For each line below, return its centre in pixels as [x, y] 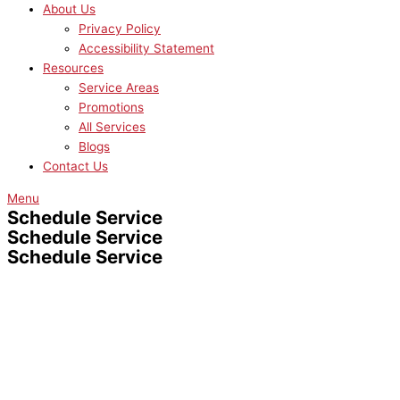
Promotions [111, 108]
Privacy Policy [120, 29]
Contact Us [75, 167]
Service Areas [119, 88]
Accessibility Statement [146, 49]
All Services [112, 127]
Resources [73, 68]
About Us [69, 9]
